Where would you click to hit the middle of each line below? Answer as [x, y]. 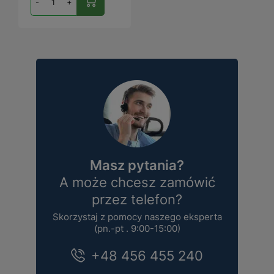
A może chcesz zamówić [137, 182]
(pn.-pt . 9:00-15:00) [137, 228]
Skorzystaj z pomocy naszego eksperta [137, 217]
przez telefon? [137, 199]
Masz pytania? [137, 165]
